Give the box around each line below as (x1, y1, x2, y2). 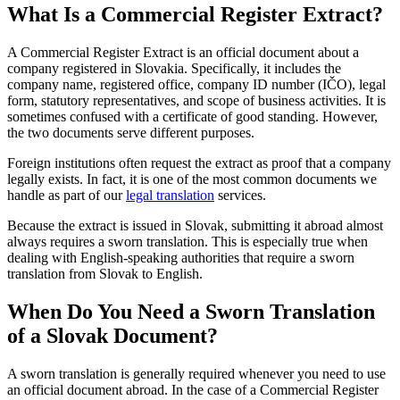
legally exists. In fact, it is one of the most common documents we (7, 171, 377, 187)
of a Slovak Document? (7, 324, 218, 348)
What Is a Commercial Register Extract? (7, 3, 383, 27)
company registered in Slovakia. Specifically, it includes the (7, 61, 341, 77)
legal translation (126, 187, 214, 204)
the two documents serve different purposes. (7, 125, 254, 141)
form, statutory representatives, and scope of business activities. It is (7, 93, 386, 109)
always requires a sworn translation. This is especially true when (7, 234, 368, 250)
